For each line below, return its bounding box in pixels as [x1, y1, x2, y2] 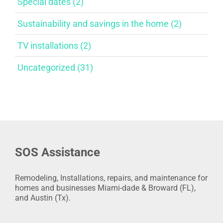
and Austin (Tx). [15, 193, 71, 203]
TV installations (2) [17, 40, 91, 51]
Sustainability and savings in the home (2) [17, 18, 182, 29]
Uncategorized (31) [17, 62, 93, 73]
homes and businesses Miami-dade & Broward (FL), [15, 183, 196, 193]
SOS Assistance [15, 145, 100, 159]
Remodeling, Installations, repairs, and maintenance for [15, 173, 208, 183]
